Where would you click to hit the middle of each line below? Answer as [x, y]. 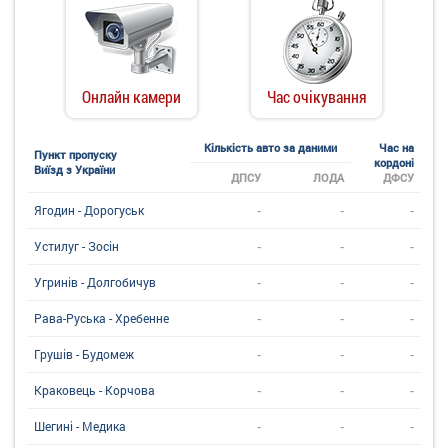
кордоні [394, 162]
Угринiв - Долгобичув [95, 281]
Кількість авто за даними [270, 147]
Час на [396, 147]
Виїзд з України [74, 169]
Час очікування [316, 96]
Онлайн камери [131, 96]
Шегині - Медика [80, 425]
